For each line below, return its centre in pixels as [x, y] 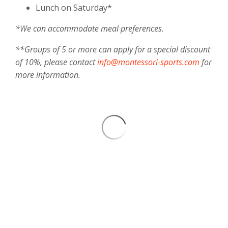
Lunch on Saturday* [74, 8]
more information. [49, 75]
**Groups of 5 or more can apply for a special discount [113, 50]
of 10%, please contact [56, 62]
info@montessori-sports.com [148, 62]
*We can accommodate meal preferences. [90, 29]
